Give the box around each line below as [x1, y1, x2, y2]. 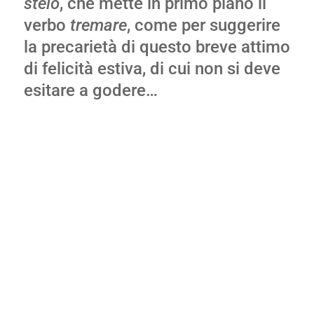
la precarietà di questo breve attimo [23, 37, 290, 57]
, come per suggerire [126, 15, 280, 35]
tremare [69, 15, 127, 35]
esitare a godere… [23, 81, 158, 100]
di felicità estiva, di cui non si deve [23, 59, 280, 78]
